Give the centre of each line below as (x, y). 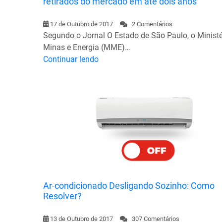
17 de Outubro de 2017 (82, 24)
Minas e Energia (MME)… (87, 47)
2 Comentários (150, 24)
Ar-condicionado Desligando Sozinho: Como (129, 185)
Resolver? (62, 196)
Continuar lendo (71, 59)
